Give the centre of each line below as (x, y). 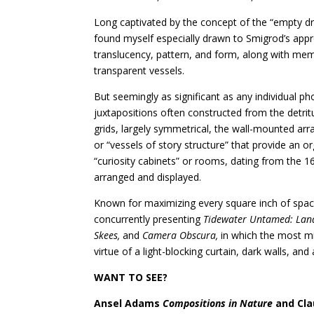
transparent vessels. (139, 70)
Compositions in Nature (218, 303)
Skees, (109, 235)
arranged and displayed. (148, 177)
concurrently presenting (149, 219)
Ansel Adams (129, 303)
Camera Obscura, (182, 235)
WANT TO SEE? (131, 277)
